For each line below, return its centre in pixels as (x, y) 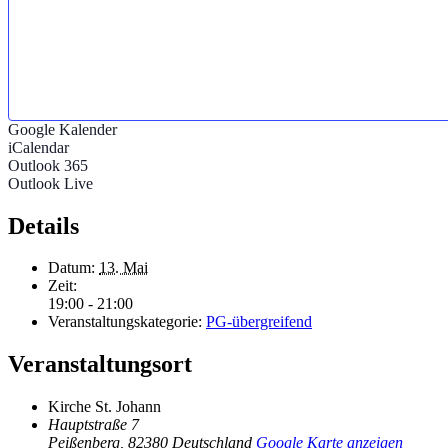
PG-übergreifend (259, 322)
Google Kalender (62, 129)
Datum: (71, 268)
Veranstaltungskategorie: (125, 322)
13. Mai (123, 268)
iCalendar (38, 147)
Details (43, 225)
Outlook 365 (48, 165)
